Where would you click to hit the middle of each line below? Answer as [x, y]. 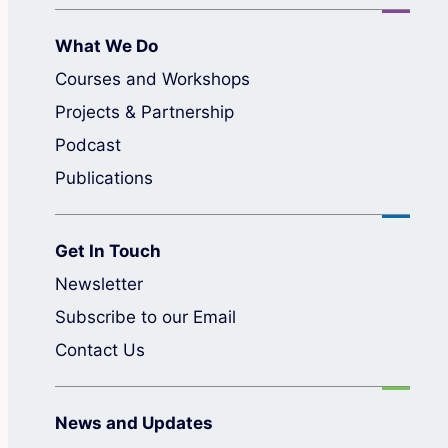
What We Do [106, 45]
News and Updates [133, 422]
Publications [103, 177]
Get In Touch [107, 250]
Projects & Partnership [144, 111]
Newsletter [98, 283]
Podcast [87, 144]
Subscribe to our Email [145, 316]
